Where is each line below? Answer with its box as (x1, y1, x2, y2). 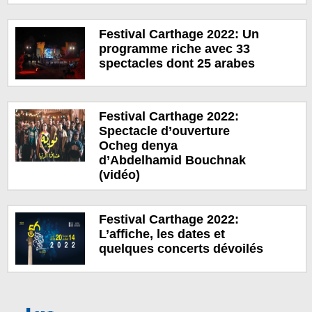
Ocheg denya (98, 138, 178, 153)
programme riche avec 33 (98, 41, 250, 56)
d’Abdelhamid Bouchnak (98, 153, 246, 167)
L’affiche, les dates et (98, 227, 225, 242)
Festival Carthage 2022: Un (98, 26, 259, 41)
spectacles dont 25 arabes (98, 56, 255, 70)
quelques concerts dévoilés (98, 242, 263, 256)
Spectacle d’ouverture (98, 123, 230, 138)
